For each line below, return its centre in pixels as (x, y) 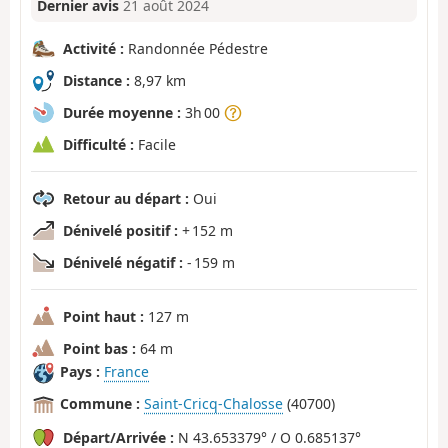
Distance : (96, 80)
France (126, 372)
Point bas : (99, 348)
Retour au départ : (126, 198)
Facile (155, 144)
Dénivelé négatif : (123, 262)
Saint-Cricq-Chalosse (213, 404)
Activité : (93, 48)
